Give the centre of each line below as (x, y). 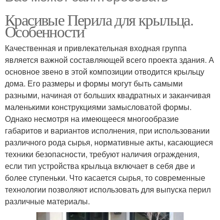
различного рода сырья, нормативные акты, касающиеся (109, 142)
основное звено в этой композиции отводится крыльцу (105, 72)
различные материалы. (47, 201)
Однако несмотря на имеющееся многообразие (92, 119)
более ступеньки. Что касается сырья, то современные (105, 178)
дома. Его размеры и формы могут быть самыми (94, 83)
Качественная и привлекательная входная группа (96, 48)
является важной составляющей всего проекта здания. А (110, 60)
